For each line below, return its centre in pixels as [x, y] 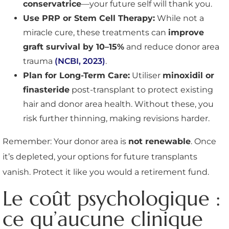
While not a [179, 18]
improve [186, 32]
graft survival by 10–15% [74, 47]
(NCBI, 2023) [80, 61]
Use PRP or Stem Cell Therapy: [89, 18]
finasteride [46, 89]
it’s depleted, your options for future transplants [100, 156]
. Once [203, 141]
